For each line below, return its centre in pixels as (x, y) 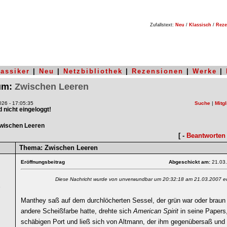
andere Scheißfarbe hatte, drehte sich (77, 211)
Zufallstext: (160, 25)
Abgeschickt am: (190, 162)
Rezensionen (158, 71)
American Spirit (156, 211)
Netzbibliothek (93, 71)
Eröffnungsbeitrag (43, 162)
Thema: (31, 148)
